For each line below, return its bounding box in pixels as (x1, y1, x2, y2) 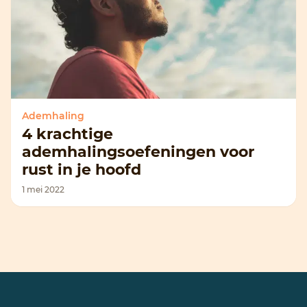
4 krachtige (22, 125, 113, 143)
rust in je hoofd (22, 160, 141, 179)
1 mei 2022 (22, 184, 64, 195)
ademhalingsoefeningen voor (22, 143, 254, 161)
